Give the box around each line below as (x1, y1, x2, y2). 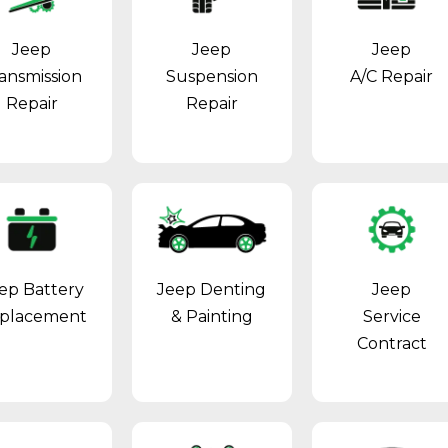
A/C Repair (350, 67, 434, 87)
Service (362, 306, 421, 326)
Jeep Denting (157, 279, 267, 299)
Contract (356, 333, 427, 353)
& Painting (170, 306, 253, 326)
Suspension (165, 67, 258, 87)
